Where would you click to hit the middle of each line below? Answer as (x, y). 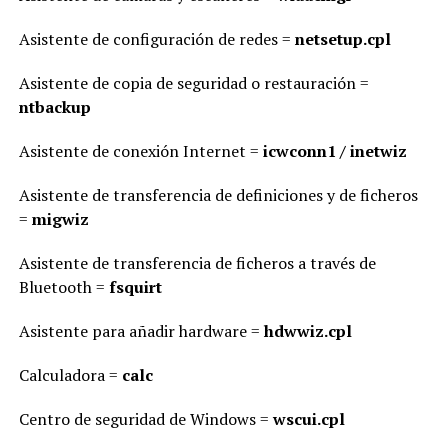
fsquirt (135, 287)
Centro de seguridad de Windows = (145, 419)
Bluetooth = (63, 287)
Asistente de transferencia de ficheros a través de (197, 263)
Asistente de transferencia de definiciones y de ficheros (218, 195)
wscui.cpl (308, 419)
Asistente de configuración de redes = (156, 39)
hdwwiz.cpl (307, 331)
